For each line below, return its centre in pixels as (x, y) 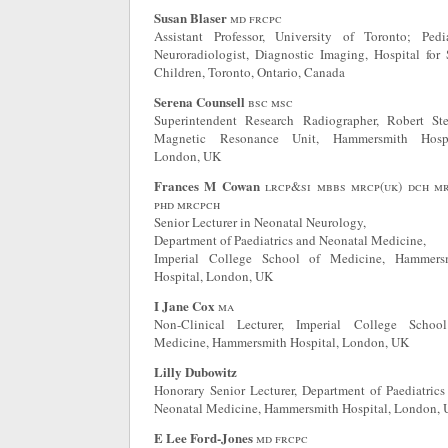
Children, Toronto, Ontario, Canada (249, 72)
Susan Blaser (190, 17)
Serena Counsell (199, 101)
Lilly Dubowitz (195, 371)
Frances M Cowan (207, 185)
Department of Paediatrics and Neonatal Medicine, (290, 240)
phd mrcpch (187, 204)
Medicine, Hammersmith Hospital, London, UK (281, 342)
